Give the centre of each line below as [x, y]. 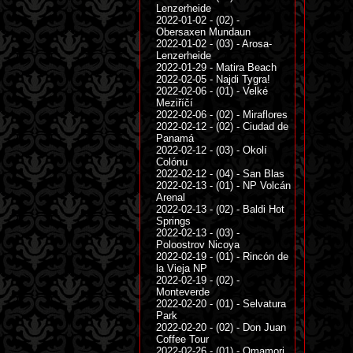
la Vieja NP [182, 268]
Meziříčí [175, 103]
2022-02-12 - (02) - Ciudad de [222, 126]
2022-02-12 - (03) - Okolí [212, 150]
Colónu [172, 162]
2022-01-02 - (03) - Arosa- [214, 44]
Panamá [175, 138]
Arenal [171, 197]
